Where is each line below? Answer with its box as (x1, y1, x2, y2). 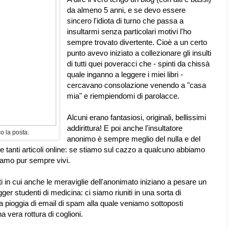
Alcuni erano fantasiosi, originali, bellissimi (67, 113, 207, 122)
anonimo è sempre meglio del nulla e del (67, 134, 201, 144)
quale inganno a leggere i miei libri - (67, 70, 184, 79)
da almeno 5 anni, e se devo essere (67, 6, 186, 15)
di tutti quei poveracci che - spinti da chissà (67, 59, 210, 68)
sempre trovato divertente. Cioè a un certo (67, 38, 208, 47)
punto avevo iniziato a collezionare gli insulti (67, 49, 212, 58)
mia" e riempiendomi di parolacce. (67, 91, 180, 101)
